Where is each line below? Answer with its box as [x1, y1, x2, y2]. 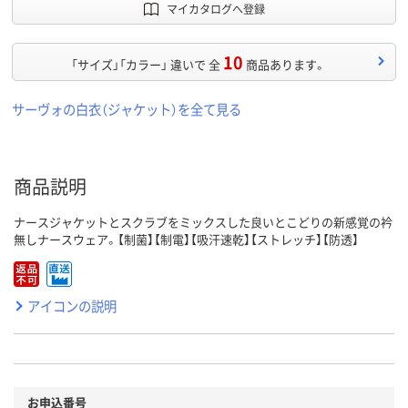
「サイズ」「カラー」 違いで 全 [70, 56, 220, 74]
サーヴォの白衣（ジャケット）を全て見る [12, 99, 241, 119]
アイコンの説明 [27, 296, 117, 316]
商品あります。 [245, 56, 326, 74]
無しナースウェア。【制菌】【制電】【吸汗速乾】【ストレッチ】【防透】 [14, 230, 359, 249]
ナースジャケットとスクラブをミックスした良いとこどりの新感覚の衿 [14, 213, 393, 231]
